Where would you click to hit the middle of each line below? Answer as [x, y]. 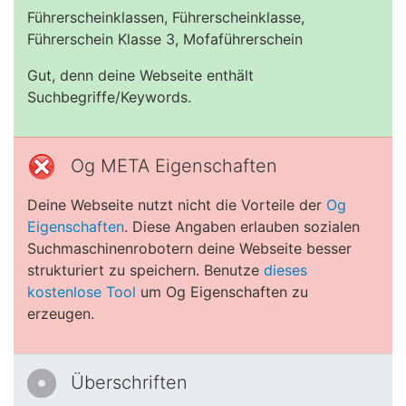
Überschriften [129, 382]
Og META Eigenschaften [174, 166]
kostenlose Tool [82, 292]
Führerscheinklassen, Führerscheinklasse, [166, 17]
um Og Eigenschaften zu [222, 292]
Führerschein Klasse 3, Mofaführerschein [165, 39]
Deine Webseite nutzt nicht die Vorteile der [177, 205]
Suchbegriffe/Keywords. [109, 97]
